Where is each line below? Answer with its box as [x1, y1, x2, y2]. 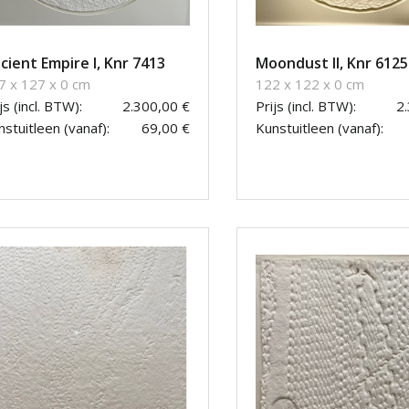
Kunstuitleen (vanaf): [256, 119, 383, 138]
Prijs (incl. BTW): [256, 97, 356, 116]
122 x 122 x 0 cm [256, 75, 364, 94]
